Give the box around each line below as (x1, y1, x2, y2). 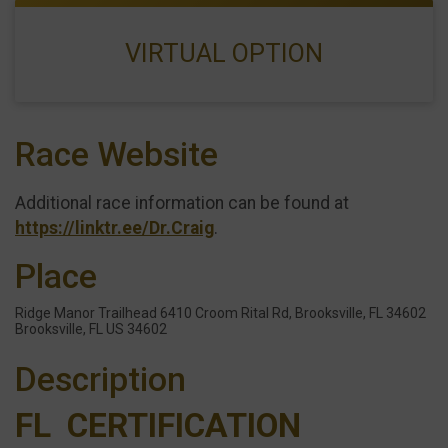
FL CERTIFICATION (15, 405, 301, 445)
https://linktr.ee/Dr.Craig (15, 217, 214, 238)
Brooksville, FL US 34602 (15, 320, 167, 337)
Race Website (15, 135, 218, 175)
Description (15, 359, 186, 399)
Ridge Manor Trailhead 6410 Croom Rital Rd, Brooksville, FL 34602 (15, 304, 426, 321)
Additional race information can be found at (15, 192, 349, 213)
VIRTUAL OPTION (125, 38, 323, 69)
